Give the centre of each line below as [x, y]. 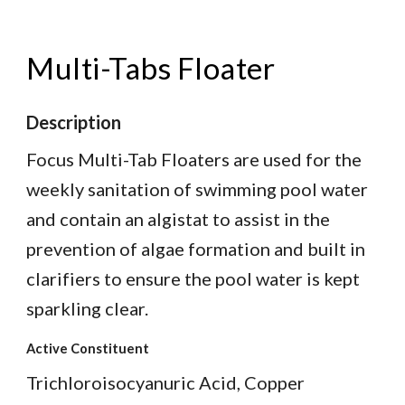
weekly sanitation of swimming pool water [198, 189]
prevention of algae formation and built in [196, 249]
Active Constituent [88, 349]
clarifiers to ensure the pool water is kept [193, 279]
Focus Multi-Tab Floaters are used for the [194, 160]
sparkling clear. [88, 309]
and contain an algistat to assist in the [179, 219]
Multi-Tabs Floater [151, 68]
